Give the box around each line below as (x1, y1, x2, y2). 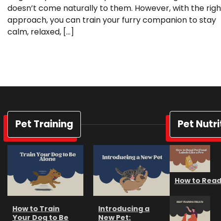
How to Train (12, 203, 60, 214)
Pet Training (15, 117, 73, 131)
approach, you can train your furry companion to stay (7, 14, 216, 26)
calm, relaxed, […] (7, 26, 74, 38)
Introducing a (98, 203, 150, 214)
